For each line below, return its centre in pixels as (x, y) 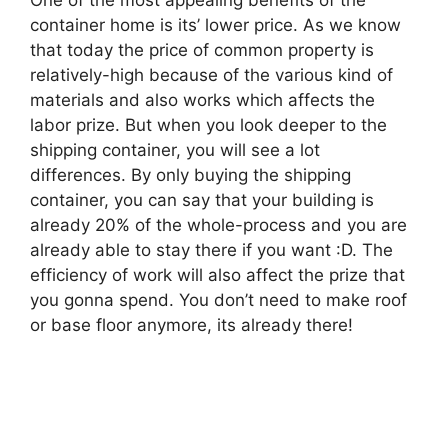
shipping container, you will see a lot (175, 149)
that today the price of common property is (202, 49)
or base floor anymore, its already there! (191, 324)
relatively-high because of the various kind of (211, 74)
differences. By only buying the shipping (190, 174)
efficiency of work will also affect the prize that (217, 274)
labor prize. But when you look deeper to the (208, 124)
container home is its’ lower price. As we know (215, 24)
